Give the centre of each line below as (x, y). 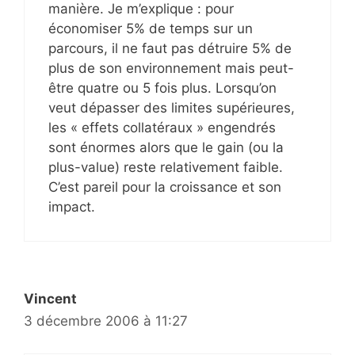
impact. (72, 207)
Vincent (50, 299)
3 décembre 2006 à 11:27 (106, 321)
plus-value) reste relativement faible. (166, 168)
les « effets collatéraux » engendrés (162, 128)
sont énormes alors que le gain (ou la (166, 148)
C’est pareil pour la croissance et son (165, 187)
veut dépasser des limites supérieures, (172, 108)
